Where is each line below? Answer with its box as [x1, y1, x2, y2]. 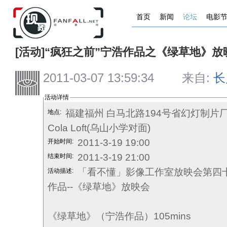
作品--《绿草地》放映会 [48, 181, 153, 192]
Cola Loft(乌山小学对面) [48, 123, 150, 133]
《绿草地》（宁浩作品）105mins [48, 211, 194, 221]
